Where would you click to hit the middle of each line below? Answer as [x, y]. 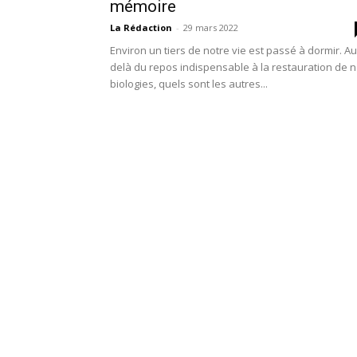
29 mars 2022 [211, 27]
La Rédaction [141, 27]
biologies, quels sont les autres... [189, 84]
